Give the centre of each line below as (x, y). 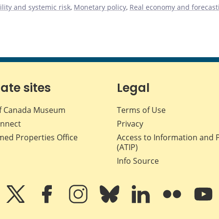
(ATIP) (127, 147)
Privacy (130, 123)
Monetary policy (100, 7)
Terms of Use (141, 110)
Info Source (138, 161)
